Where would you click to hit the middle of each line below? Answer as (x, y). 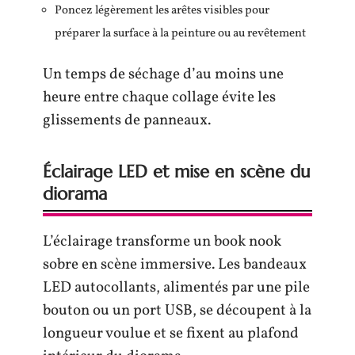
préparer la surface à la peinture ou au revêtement (180, 34)
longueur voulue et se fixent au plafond (171, 333)
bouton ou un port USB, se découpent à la (177, 310)
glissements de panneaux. (127, 120)
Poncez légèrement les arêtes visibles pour (162, 11)
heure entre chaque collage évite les (159, 97)
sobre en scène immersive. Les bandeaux (175, 264)
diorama (75, 193)
